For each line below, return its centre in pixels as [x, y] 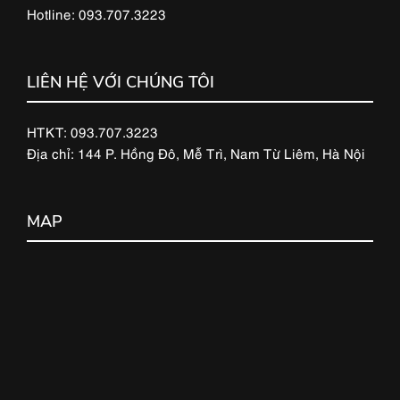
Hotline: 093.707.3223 [96, 13]
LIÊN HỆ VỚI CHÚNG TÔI [121, 82]
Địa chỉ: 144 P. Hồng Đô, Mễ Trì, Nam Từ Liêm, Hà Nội [196, 152]
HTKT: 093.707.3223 [92, 131]
